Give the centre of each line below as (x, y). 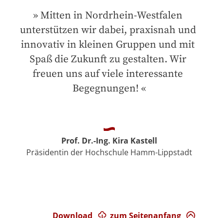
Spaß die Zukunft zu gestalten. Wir (108, 60)
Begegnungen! (105, 89)
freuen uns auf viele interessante (108, 74)
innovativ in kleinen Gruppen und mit (108, 45)
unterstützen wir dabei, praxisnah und (108, 30)
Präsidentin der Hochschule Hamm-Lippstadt (109, 152)
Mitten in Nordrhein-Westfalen (111, 16)
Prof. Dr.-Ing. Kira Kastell (109, 140)
